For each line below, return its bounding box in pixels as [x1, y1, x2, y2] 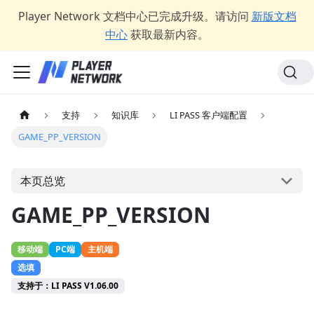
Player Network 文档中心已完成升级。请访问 [18, 8, 249, 24]
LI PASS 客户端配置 [170, 109, 248, 122]
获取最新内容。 [130, 27, 209, 42]
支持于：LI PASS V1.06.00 [18, 280, 118, 292]
